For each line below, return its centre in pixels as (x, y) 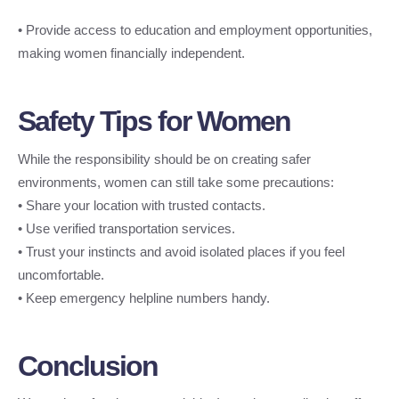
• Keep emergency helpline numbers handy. (144, 297)
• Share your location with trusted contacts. (142, 205)
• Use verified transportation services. (126, 228)
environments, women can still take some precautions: (176, 182)
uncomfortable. (61, 274)
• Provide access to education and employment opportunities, (195, 30)
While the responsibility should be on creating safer (164, 159)
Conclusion (88, 366)
